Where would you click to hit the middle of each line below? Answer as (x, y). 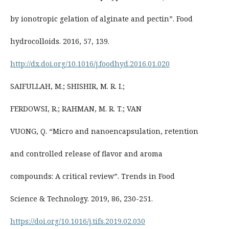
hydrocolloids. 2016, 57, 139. (60, 41)
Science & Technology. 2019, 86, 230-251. (81, 199)
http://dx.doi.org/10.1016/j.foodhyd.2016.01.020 (90, 64)
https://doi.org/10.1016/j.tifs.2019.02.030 (77, 221)
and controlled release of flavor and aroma (86, 154)
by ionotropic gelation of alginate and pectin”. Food (101, 19)
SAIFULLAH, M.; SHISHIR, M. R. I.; (67, 86)
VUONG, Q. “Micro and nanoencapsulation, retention (104, 131)
